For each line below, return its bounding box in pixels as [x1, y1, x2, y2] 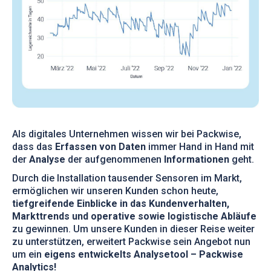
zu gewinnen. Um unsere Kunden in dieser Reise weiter [12, 223, 255, 235]
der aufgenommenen [68, 153, 164, 165]
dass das [12, 140, 55, 152]
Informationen [164, 153, 232, 165]
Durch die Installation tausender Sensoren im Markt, [12, 172, 242, 184]
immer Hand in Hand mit [146, 140, 254, 152]
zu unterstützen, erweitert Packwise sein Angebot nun [12, 235, 250, 247]
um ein [12, 248, 42, 260]
